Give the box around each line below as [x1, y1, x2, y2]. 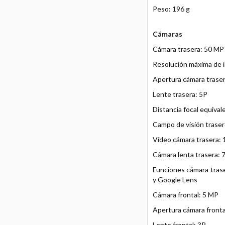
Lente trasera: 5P [152, 90, 207, 98]
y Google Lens [152, 175, 197, 184]
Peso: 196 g [152, 5, 190, 13]
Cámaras [152, 30, 182, 38]
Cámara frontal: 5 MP [152, 190, 218, 199]
